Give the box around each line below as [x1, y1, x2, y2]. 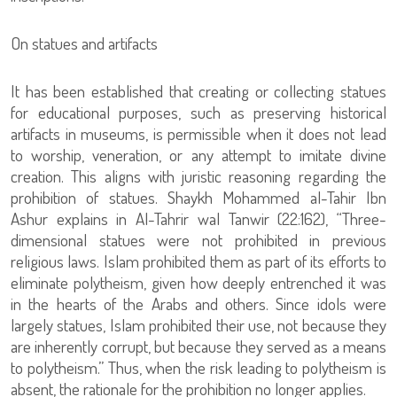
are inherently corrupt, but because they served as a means [11, 335, 386, 357]
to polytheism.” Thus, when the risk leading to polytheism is [11, 356, 386, 378]
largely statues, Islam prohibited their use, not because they [11, 314, 386, 336]
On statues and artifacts [11, 32, 158, 54]
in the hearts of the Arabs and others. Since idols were [11, 292, 386, 315]
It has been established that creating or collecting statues [11, 80, 386, 102]
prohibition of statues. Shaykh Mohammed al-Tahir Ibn [11, 186, 386, 208]
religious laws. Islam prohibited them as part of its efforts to [11, 250, 386, 272]
